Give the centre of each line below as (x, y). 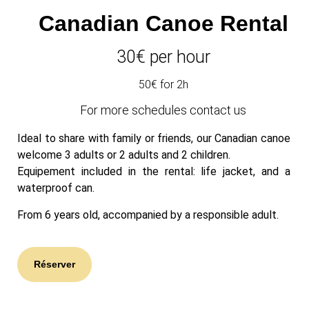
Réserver (54, 265)
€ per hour (173, 57)
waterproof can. (56, 188)
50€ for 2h (163, 85)
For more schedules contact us (163, 110)
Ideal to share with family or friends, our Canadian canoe (154, 139)
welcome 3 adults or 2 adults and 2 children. (124, 155)
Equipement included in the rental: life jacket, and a (154, 172)
